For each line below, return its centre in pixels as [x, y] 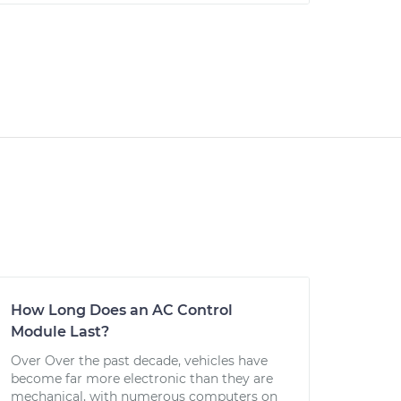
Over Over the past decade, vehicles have [139, 361]
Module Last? [60, 332]
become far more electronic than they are [142, 379]
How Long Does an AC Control [122, 310]
